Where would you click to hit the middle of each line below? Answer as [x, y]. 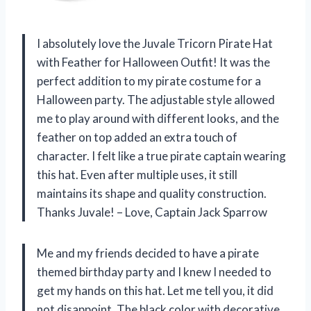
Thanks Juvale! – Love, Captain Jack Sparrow [152, 212]
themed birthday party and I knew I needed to [154, 272]
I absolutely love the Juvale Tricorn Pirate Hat [155, 44]
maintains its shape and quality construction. [152, 194]
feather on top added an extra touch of [137, 137]
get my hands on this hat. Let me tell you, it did [155, 291]
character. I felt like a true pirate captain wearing [161, 156]
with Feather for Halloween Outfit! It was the [153, 62]
